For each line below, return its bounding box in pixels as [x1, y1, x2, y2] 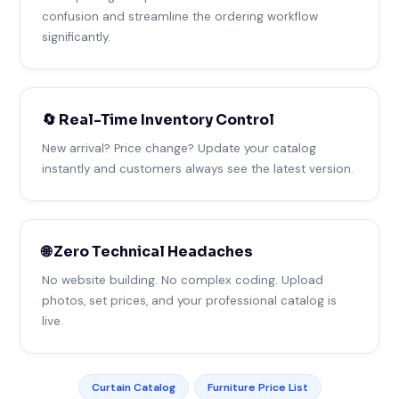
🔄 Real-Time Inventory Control [42, 110, 275, 130]
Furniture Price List [207, 380, 308, 395]
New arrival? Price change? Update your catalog [42, 141, 317, 157]
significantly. [42, 29, 111, 45]
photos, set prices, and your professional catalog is [42, 293, 338, 309]
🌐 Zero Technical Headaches [42, 242, 254, 262]
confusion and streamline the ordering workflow [42, 9, 319, 25]
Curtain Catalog [91, 380, 175, 395]
